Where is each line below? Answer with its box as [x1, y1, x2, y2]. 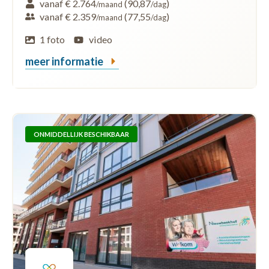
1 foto [40, 33, 65, 45]
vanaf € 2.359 [40, 10, 97, 22]
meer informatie [25, 54, 105, 68]
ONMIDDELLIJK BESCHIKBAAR [34, 130, 129, 138]
